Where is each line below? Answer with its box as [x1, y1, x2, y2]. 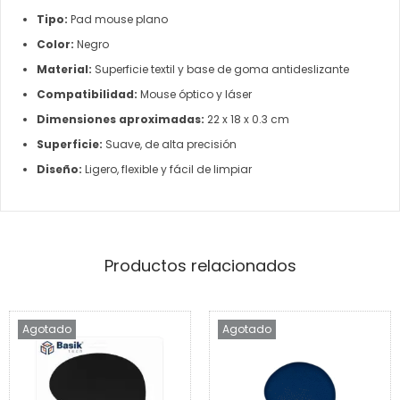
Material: [37, 62, 92, 78]
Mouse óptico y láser [137, 87, 252, 103]
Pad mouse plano [68, 12, 168, 28]
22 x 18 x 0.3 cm [204, 112, 289, 128]
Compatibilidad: [37, 87, 137, 103]
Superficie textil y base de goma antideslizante [92, 62, 349, 78]
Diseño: [37, 162, 82, 178]
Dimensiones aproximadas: [37, 112, 204, 128]
